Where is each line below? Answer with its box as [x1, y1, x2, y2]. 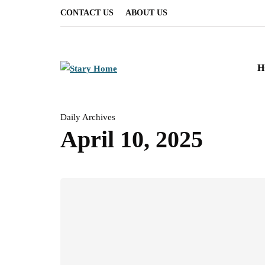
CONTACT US [60, 8, 114, 17]
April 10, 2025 [60, 126, 203, 153]
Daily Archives [60, 112, 115, 122]
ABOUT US [125, 8, 167, 17]
